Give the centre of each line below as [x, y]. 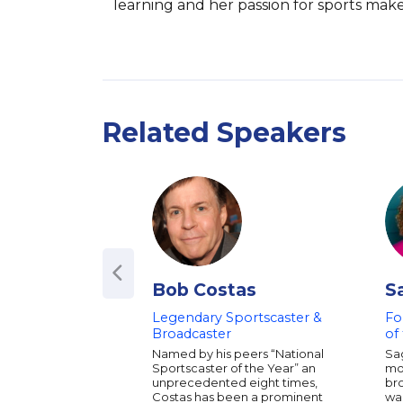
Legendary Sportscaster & [237, 318]
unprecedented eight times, [235, 382]
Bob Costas [204, 290]
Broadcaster [192, 334]
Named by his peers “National [238, 354]
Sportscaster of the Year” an [234, 368]
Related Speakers [224, 133]
